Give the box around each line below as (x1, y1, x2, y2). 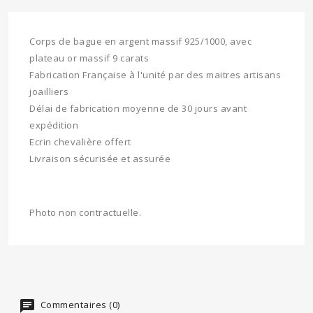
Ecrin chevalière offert (29, 136, 131, 149)
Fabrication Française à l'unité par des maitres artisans (29, 68, 281, 82)
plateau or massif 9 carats (29, 52, 149, 65)
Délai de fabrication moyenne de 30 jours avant (29, 102, 247, 115)
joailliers (29, 85, 68, 99)
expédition (29, 119, 78, 132)
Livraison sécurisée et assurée (29, 152, 170, 166)
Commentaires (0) (38, 298, 120, 312)
